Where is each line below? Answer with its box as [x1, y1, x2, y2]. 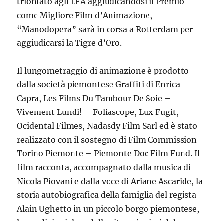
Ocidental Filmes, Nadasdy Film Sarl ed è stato [17, 121, 198, 131]
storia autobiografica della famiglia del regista [17, 190, 197, 200]
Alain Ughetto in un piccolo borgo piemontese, [17, 204, 200, 214]
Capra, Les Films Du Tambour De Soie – [17, 93, 171, 104]
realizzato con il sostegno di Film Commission [17, 135, 197, 145]
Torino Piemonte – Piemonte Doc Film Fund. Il [17, 148, 200, 159]
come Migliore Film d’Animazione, [17, 10, 153, 21]
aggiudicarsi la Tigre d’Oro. [17, 38, 122, 48]
